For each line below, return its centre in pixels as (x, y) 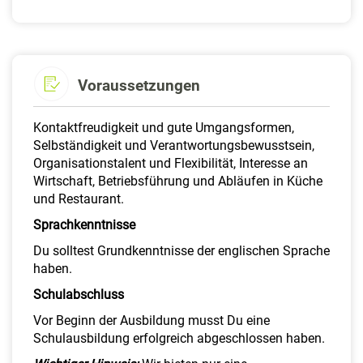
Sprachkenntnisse (84, 225)
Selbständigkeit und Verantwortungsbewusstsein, (174, 146)
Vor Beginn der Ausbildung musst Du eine (152, 321)
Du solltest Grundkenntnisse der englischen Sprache (181, 251)
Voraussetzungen (139, 86)
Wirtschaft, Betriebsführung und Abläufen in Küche (178, 181)
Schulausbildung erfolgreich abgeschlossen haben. (179, 339)
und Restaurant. (79, 199)
